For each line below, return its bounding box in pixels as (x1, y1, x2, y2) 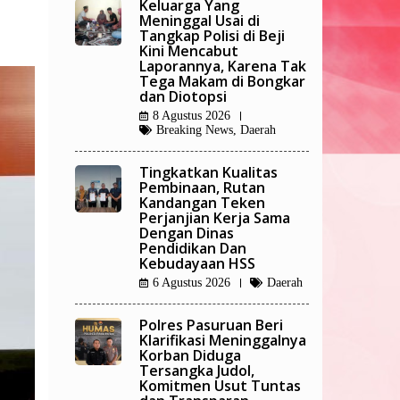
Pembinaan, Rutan (139, 178, 265, 198)
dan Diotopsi (139, 87, 227, 107)
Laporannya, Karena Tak (139, 56, 306, 77)
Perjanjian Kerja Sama (139, 208, 290, 229)
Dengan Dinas (139, 223, 234, 244)
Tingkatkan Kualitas (139, 162, 278, 183)
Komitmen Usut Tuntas (139, 376, 301, 396)
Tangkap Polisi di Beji (139, 26, 285, 46)
